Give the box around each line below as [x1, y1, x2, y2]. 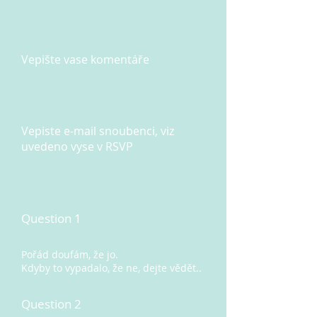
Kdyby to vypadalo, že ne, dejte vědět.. [21, 260, 202, 275]
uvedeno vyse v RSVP [21, 138, 133, 154]
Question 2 [21, 295, 81, 312]
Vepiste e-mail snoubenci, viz [21, 122, 174, 139]
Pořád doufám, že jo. [21, 247, 118, 261]
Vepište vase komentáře [21, 51, 149, 67]
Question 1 [21, 209, 81, 226]
